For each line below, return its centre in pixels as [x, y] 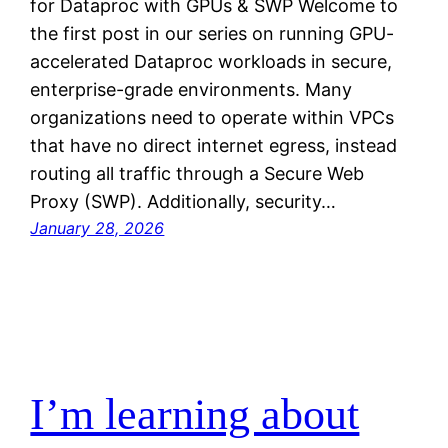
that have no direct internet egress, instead [214, 145]
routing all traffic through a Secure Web [197, 173]
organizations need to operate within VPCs [212, 117]
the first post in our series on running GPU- [212, 33]
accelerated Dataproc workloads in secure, [211, 61]
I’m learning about [195, 415]
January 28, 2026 [97, 227]
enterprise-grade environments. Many [191, 89]
